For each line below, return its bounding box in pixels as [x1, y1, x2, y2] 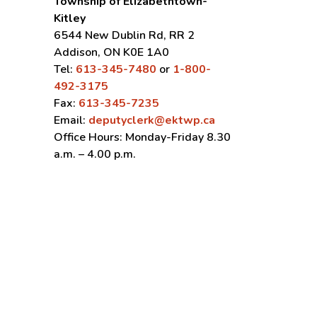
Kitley [54, 11, 86, 26]
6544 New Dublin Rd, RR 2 [54, 28, 195, 43]
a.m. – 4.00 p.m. [54, 146, 136, 162]
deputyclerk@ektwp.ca [88, 113, 215, 128]
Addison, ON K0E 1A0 [54, 45, 169, 60]
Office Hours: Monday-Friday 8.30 [54, 129, 231, 145]
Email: [54, 113, 88, 128]
